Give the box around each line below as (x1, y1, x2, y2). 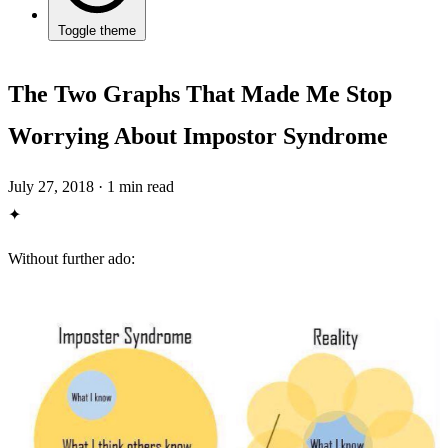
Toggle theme (58, 23, 136, 38)
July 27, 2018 (8, 178, 98, 195)
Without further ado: (8, 250, 135, 267)
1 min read (107, 178, 174, 195)
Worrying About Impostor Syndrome (8, 123, 388, 149)
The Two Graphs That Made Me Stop (8, 81, 392, 107)
